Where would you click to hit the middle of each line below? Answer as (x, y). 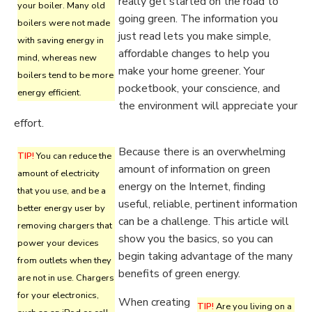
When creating (154, 302)
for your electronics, (58, 295)
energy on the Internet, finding (192, 187)
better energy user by (61, 208)
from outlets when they (64, 260)
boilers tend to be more (65, 75)
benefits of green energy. (179, 274)
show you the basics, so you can (196, 239)
